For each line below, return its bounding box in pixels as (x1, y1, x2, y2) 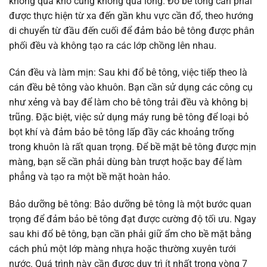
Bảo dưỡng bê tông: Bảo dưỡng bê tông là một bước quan (9, 198, 252, 210)
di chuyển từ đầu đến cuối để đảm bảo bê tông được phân (9, 24, 254, 36)
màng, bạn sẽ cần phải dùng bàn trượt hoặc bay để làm (9, 156, 242, 168)
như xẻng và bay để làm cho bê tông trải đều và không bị (9, 97, 248, 108)
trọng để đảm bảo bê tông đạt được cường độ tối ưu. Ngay (9, 213, 256, 225)
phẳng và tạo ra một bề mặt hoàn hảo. (9, 171, 170, 183)
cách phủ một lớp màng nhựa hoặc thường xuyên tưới (9, 243, 236, 255)
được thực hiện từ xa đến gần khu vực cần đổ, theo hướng (9, 10, 253, 21)
